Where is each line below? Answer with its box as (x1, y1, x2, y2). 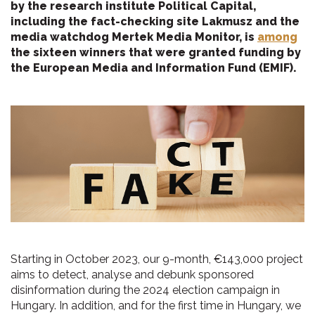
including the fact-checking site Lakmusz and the (11, 15, 300, 28)
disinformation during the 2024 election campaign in (11, 283, 280, 297)
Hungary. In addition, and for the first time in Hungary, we (11, 299, 301, 313)
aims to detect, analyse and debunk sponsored (11, 268, 254, 282)
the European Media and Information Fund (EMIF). (11, 61, 297, 75)
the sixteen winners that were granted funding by (11, 46, 301, 59)
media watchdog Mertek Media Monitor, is (11, 30, 257, 44)
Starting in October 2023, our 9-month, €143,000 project (11, 252, 303, 266)
